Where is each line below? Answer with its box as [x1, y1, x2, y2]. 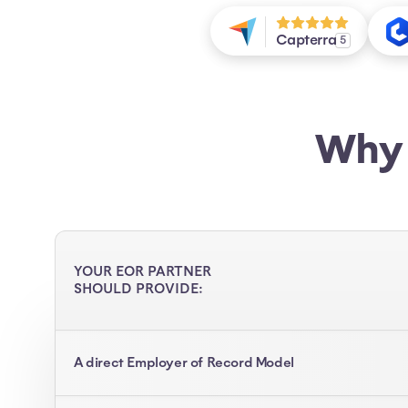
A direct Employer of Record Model [74, 353, 294, 372]
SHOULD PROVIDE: [74, 280, 203, 299]
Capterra [276, 31, 337, 50]
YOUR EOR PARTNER [74, 263, 211, 281]
